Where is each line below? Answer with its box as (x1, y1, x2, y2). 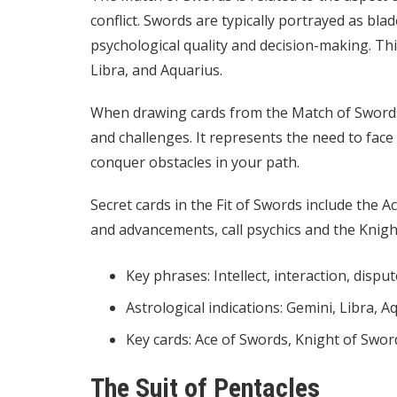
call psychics (222, 219, 301, 239)
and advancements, (90, 219, 222, 239)
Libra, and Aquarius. (90, 59, 222, 80)
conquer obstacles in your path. (90, 152, 300, 172)
